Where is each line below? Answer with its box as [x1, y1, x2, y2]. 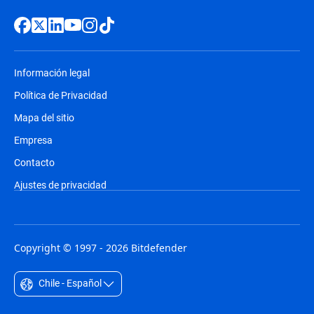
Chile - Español [36, 276, 102, 290]
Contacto [14, 156, 55, 169]
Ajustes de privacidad [14, 178, 107, 191]
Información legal [14, 66, 90, 79]
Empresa [14, 133, 53, 146]
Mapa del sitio [14, 111, 74, 124]
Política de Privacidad [14, 88, 107, 102]
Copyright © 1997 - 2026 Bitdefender [14, 241, 187, 254]
